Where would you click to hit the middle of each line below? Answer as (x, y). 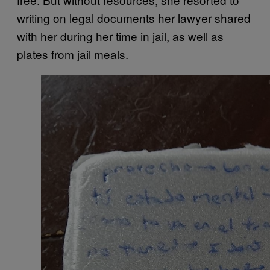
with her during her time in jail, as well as (120, 36)
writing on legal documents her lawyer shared (134, 17)
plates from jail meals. (73, 54)
